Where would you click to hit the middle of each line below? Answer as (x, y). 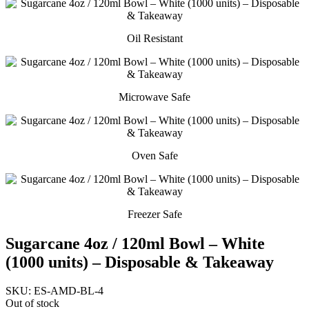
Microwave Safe (154, 97)
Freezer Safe (154, 214)
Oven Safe (154, 155)
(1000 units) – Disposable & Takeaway (140, 262)
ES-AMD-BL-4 (69, 291)
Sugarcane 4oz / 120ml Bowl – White (135, 243)
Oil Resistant (154, 38)
